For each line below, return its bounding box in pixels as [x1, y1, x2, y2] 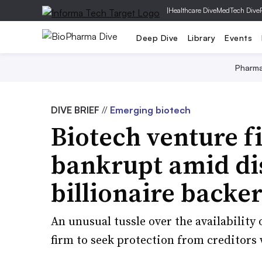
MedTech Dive [216, 6, 260, 15]
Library [187, 32, 215, 43]
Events [225, 32, 252, 43]
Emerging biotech [110, 104, 191, 116]
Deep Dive [136, 32, 178, 43]
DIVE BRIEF [51, 104, 102, 116]
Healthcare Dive [168, 6, 216, 15]
